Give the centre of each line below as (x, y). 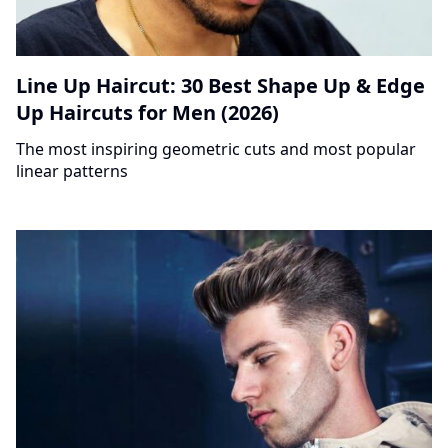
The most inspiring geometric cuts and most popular (216, 148)
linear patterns (72, 170)
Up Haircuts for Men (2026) (147, 112)
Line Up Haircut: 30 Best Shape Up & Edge (220, 85)
